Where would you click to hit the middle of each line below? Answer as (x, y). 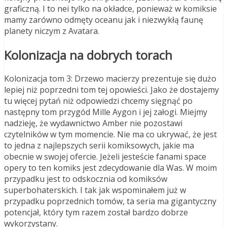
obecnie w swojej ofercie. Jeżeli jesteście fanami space (105, 157)
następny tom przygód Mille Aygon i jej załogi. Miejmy (106, 112)
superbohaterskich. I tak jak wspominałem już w (95, 190)
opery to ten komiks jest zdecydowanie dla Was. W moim (110, 168)
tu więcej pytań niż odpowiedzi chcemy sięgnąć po (98, 101)
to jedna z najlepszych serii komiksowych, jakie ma (99, 146)
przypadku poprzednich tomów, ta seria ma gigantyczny (110, 201)
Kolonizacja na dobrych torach (88, 55)
